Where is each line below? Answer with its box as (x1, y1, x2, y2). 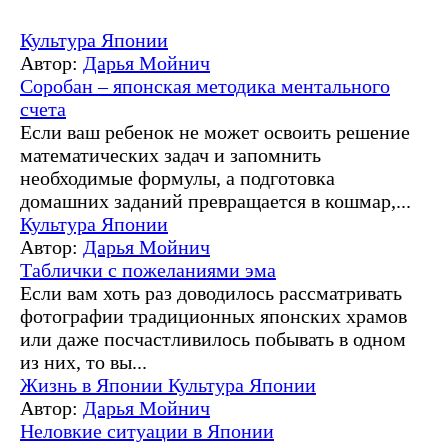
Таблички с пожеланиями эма (20, 258, 276, 281)
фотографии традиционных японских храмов (20, 304, 407, 327)
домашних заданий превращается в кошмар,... (20, 189, 411, 212)
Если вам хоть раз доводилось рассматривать (20, 281, 402, 304)
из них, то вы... (20, 350, 147, 373)
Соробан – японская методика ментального (20, 74, 390, 97)
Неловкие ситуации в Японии (20, 419, 274, 442)
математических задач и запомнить (20, 143, 321, 166)
